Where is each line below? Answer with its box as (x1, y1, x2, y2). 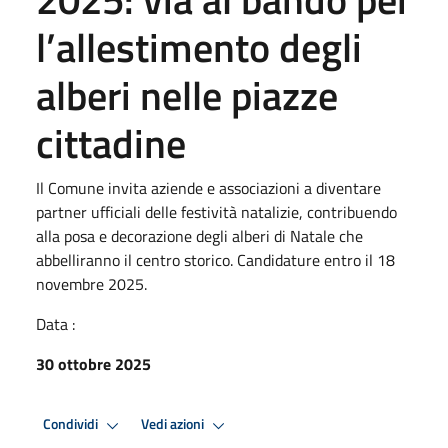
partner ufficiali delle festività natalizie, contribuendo (36, 199, 397, 224)
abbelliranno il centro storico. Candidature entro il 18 (36, 247, 395, 272)
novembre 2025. (36, 271, 147, 296)
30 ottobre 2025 (36, 351, 151, 376)
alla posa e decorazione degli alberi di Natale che (36, 223, 363, 248)
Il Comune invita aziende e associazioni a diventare (36, 175, 381, 200)
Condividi (43, 413, 101, 436)
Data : (36, 311, 75, 336)
